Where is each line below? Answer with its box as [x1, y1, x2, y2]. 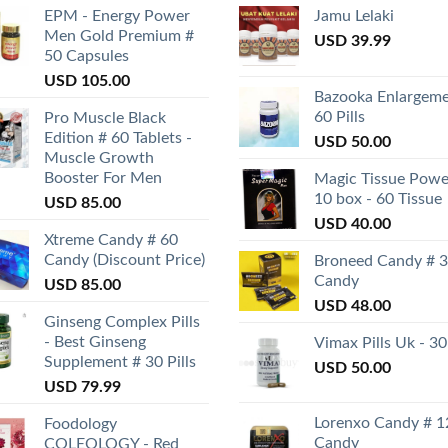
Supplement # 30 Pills [44, 354, 196, 371]
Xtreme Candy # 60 [44, 232, 178, 249]
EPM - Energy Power [44, 8, 190, 25]
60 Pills [314, 109, 365, 126]
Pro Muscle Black [44, 110, 166, 127]
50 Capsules [44, 48, 129, 65]
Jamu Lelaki [314, 8, 394, 25]
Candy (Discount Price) [44, 252, 205, 269]
